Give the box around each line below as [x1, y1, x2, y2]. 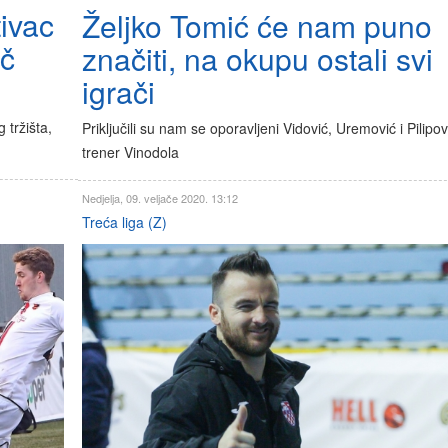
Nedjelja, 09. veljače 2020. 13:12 [81, 189, 238, 206]
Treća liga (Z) [81, 211, 167, 232]
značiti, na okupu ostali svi [81, 36, 433, 80]
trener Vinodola [81, 141, 179, 162]
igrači [81, 69, 155, 113]
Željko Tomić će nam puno [81, 3, 432, 47]
